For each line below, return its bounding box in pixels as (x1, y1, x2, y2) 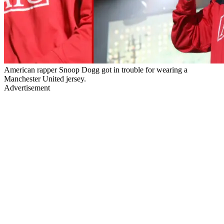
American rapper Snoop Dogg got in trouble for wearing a (4, 65, 187, 74)
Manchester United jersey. (4, 74, 86, 83)
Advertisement (4, 83, 50, 92)
